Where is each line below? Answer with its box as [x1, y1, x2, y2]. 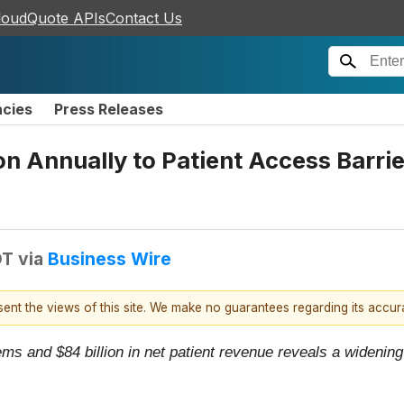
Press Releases [54, 100, 163, 118]
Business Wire [48, 247, 171, 270]
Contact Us [106, 9, 182, 27]
